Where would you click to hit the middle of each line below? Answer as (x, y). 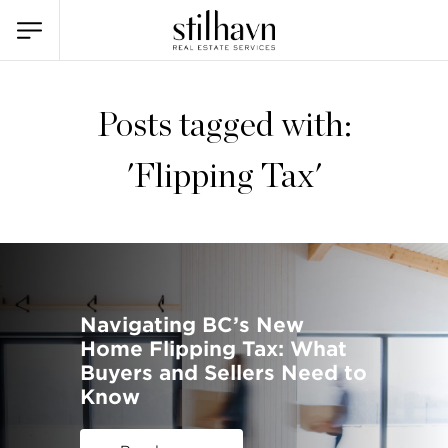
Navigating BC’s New (192, 325)
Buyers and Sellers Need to (223, 373)
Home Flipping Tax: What (213, 349)
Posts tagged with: (224, 126)
